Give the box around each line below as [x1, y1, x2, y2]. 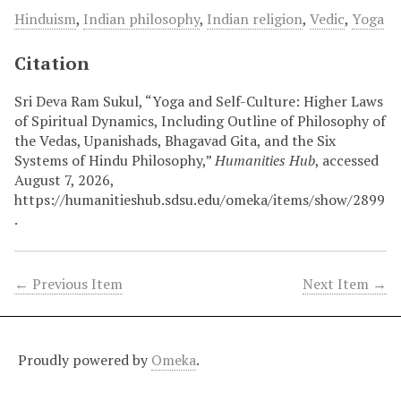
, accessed [315, 149, 379, 170]
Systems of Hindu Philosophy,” [14, 149, 215, 170]
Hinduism [14, 8, 76, 29]
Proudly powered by [18, 349, 151, 370]
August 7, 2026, [14, 169, 114, 190]
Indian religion [207, 8, 303, 29]
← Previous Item [14, 273, 123, 294]
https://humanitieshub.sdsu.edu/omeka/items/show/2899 [14, 189, 385, 209]
